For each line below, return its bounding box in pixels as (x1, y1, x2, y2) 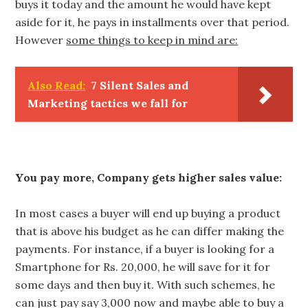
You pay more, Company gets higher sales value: (15, 170, 283, 184)
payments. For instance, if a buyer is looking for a (15, 242, 275, 256)
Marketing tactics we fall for (27, 96, 188, 110)
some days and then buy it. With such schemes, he (15, 278, 276, 291)
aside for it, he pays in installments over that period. (15, 15, 290, 29)
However (15, 33, 67, 47)
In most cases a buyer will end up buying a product (15, 206, 281, 220)
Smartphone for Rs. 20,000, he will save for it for (15, 260, 271, 274)
